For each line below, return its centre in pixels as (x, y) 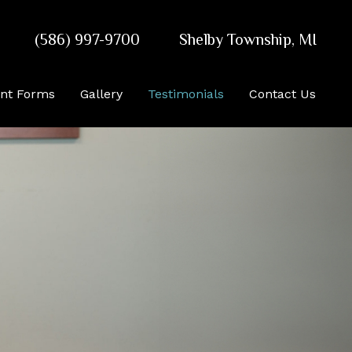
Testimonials (186, 93)
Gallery (101, 93)
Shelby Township (235, 39)
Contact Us (282, 93)
